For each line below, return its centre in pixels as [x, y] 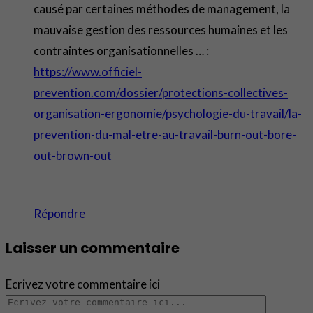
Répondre [59, 213]
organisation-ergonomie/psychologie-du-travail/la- [168, 113]
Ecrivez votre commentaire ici [83, 284]
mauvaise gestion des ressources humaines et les [161, 29]
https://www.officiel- [88, 71]
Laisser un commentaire [93, 248]
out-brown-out [73, 155]
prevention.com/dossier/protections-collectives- [161, 92]
